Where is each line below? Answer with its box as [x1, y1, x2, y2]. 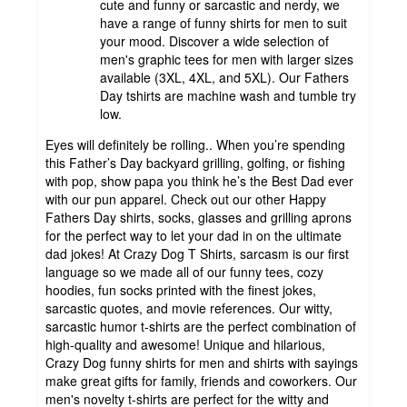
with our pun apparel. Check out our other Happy [45, 189, 326, 208]
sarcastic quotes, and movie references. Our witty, [45, 298, 333, 317]
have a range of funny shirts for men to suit [100, 13, 347, 32]
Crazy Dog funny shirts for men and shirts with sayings [45, 352, 358, 372]
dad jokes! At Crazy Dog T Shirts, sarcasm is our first [45, 243, 349, 263]
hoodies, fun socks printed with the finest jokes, [45, 280, 316, 299]
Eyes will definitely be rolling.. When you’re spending [45, 134, 345, 154]
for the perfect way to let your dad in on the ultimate [45, 225, 342, 244]
